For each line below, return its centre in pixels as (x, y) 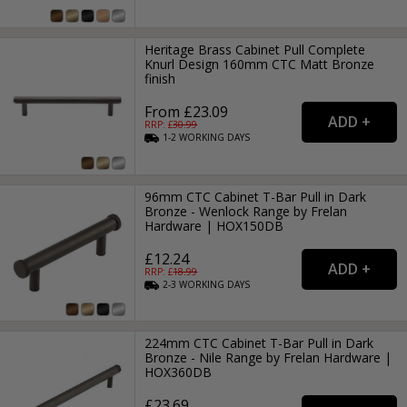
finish (160, 79)
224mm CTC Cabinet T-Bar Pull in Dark (259, 343)
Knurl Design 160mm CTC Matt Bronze (260, 65)
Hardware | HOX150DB (214, 225)
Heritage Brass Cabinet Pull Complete (255, 50)
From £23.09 (187, 112)
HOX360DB (179, 372)
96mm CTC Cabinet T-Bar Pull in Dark (256, 196)
